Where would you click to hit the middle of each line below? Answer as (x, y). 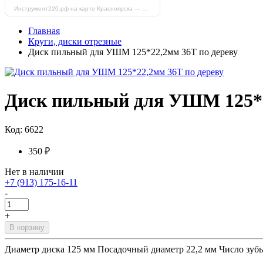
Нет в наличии (34, 171)
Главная (44, 31)
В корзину (27, 227)
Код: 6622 (24, 129)
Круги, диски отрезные (75, 41)
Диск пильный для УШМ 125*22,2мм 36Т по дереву (133, 52)
